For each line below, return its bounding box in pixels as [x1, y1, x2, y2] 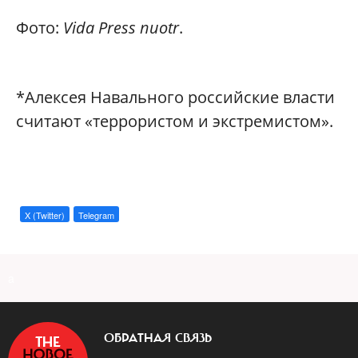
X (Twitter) [25, 209, 65, 221]
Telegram [78, 209, 114, 221]
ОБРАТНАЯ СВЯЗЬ [104, 330, 212, 346]
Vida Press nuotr [63, 17, 179, 38]
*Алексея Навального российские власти [16, 86, 335, 108]
